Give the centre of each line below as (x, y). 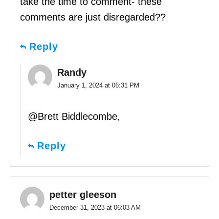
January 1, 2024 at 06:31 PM (98, 85)
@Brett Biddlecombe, (74, 116)
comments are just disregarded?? (93, 17)
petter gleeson (83, 194)
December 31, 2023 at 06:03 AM (95, 207)
